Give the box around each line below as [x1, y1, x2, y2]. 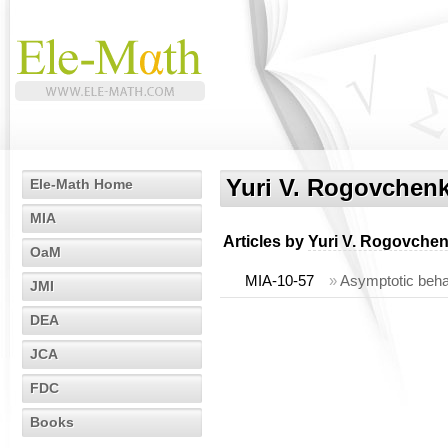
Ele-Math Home [30, 176, 133, 192]
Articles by [223, 233, 308, 250]
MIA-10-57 [245, 272, 314, 289]
